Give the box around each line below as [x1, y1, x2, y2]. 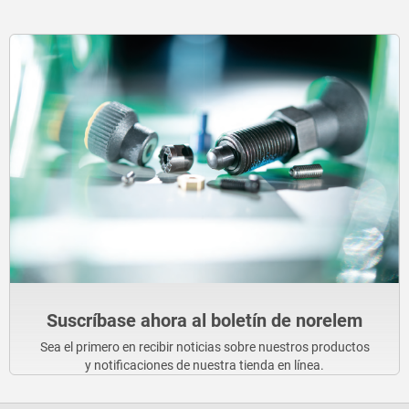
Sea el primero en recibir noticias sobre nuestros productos [39, 340, 370, 355]
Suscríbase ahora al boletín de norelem [47, 309, 362, 332]
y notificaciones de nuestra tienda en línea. [85, 358, 324, 373]
